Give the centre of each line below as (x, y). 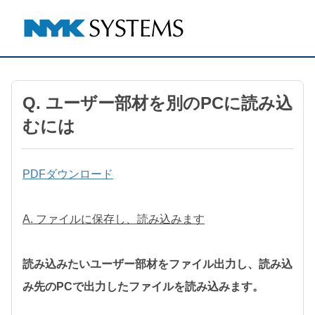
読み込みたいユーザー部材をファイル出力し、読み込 (157, 264)
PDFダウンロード (68, 174)
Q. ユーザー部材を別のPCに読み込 (157, 103)
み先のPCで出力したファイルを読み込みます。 (143, 287)
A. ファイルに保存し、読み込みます (114, 219)
